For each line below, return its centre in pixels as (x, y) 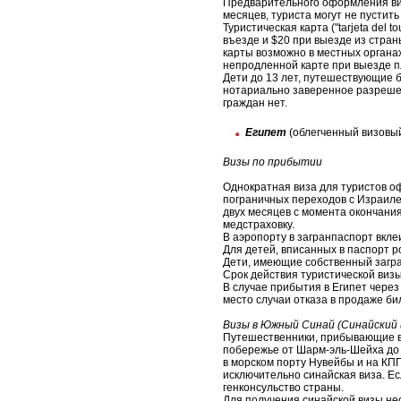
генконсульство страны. (283, 388)
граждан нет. (255, 103)
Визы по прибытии (273, 162)
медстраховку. (259, 225)
